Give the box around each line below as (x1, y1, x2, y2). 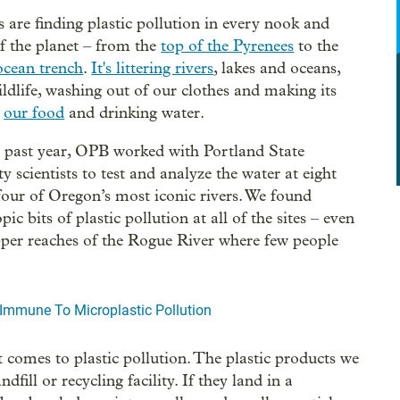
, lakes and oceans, (213, 59, 341, 78)
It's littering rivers (91, 59, 214, 78)
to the (294, 37, 339, 55)
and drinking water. (64, 104, 205, 122)
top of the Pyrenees (161, 37, 295, 55)
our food (4, 104, 65, 122)
